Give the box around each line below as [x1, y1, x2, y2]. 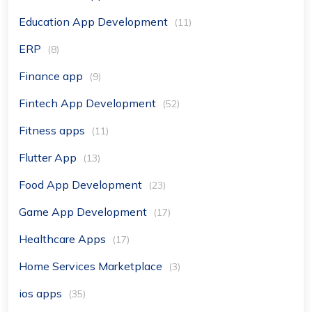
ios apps [19, 286, 65, 300]
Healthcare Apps [19, 232, 109, 246]
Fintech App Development [19, 96, 159, 110]
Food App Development [19, 178, 145, 192]
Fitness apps [19, 123, 88, 137]
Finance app [19, 69, 86, 83]
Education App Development [19, 15, 171, 29]
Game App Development [19, 205, 150, 219]
